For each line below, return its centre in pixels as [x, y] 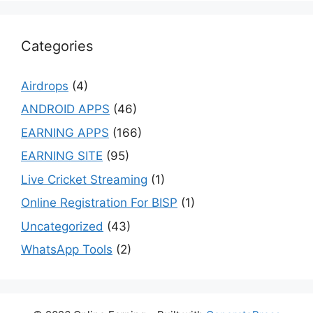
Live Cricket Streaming [84, 179]
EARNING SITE [62, 156]
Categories [57, 46]
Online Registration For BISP [99, 203]
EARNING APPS [65, 132]
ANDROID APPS [65, 109]
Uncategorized [62, 226]
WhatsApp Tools [67, 250]
